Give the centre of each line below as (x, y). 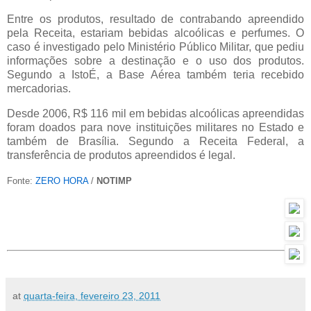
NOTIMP (114, 181)
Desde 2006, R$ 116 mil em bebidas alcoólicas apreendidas (155, 114)
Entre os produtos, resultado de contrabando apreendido (155, 19)
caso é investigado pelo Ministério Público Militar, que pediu (155, 47)
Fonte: (21, 181)
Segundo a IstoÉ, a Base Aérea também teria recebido (155, 75)
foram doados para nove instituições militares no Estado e (155, 128)
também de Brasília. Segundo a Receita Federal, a (155, 142)
